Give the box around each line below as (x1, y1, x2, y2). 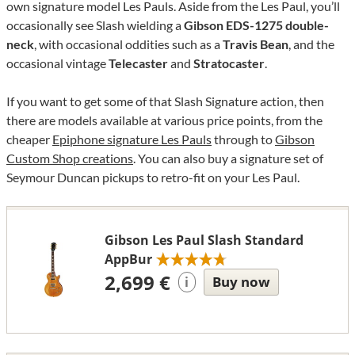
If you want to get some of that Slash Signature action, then (6, 93, 324, 109)
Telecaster (109, 55, 168, 71)
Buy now (212, 272, 270, 291)
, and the (288, 36, 334, 52)
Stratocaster (193, 55, 265, 71)
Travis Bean (223, 36, 288, 52)
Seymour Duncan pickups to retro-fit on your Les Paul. (6, 169, 300, 185)
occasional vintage (6, 55, 109, 71)
